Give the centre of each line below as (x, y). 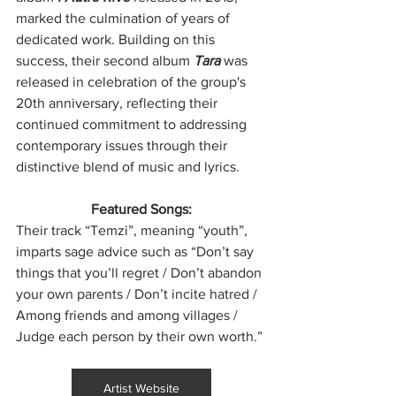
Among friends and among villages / (129, 315)
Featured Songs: (141, 209)
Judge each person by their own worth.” (139, 336)
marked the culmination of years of (125, 18)
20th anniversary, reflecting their (118, 103)
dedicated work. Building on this (117, 39)
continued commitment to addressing (133, 124)
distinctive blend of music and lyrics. (128, 166)
